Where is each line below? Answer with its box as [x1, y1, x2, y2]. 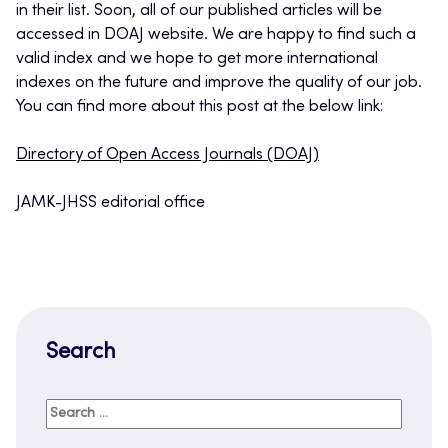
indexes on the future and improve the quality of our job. [16, 75, 422, 92]
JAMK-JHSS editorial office [16, 195, 205, 212]
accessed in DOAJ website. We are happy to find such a [16, 27, 416, 44]
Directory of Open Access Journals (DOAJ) [16, 147, 319, 164]
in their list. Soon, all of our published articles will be [16, 3, 382, 20]
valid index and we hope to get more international [16, 51, 378, 68]
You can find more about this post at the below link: [16, 99, 383, 116]
